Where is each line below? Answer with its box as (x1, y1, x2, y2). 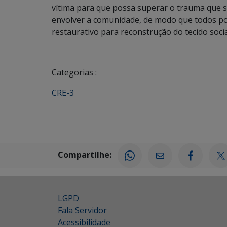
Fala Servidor (58, 204, 107, 216)
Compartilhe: (58, 149, 111, 161)
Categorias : (52, 66, 97, 78)
